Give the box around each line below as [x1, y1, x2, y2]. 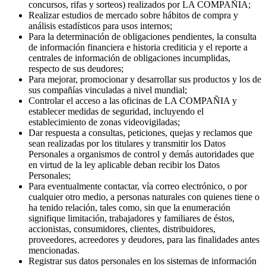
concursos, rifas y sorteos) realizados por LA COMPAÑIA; [28, 21, 251, 32]
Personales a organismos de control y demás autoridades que [28, 171, 254, 182]
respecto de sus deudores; [28, 85, 123, 96]
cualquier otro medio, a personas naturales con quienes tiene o [28, 214, 259, 224]
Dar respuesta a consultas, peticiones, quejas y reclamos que [28, 150, 252, 160]
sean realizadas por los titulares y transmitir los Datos [28, 160, 226, 171]
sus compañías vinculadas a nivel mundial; [28, 107, 187, 118]
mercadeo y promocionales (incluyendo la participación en [28, 11, 246, 21]
